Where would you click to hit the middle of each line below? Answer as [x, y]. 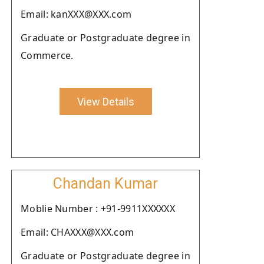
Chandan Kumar [105, 184]
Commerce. [47, 55]
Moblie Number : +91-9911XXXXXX [98, 209]
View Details [105, 101]
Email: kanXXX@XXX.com [76, 14]
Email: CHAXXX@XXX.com [77, 232]
